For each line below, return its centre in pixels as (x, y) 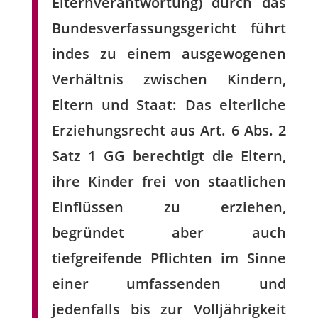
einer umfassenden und (169, 284)
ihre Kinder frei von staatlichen (169, 182)
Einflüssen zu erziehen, (169, 207)
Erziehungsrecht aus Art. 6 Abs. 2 (169, 131)
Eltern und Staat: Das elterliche (169, 105)
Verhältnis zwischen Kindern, (169, 79)
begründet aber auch (169, 233)
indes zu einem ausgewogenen (169, 54)
